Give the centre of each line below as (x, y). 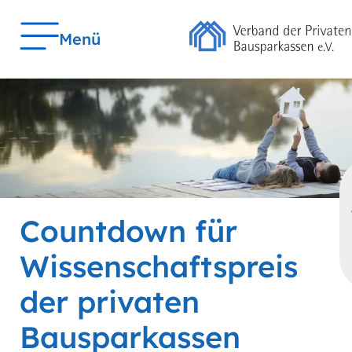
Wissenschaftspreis (159, 267)
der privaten (110, 302)
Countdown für (128, 231)
